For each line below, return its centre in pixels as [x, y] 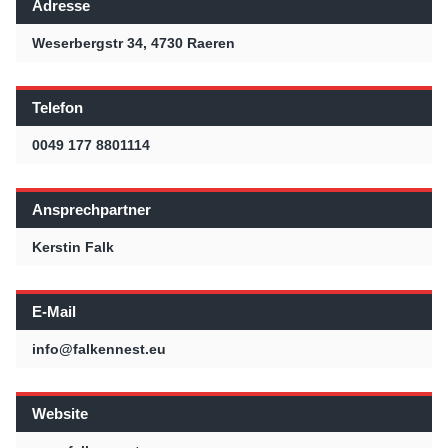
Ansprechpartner [91, 209]
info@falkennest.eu [99, 348]
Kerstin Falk [73, 246]
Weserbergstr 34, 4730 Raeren [133, 42]
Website [60, 413]
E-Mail [54, 311]
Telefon [57, 107]
